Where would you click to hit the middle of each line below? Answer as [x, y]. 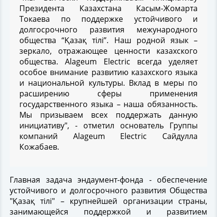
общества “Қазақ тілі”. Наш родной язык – [108, 40]
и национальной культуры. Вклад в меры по [108, 83]
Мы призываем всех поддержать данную [108, 115]
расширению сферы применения [108, 93]
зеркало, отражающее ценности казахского [108, 51]
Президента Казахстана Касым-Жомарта [108, 8]
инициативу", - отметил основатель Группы [108, 125]
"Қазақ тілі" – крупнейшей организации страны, [108, 201]
